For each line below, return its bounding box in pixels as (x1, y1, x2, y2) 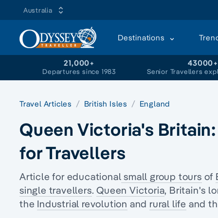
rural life (149, 198, 187, 210)
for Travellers (19, 141, 127, 163)
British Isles (84, 99, 129, 109)
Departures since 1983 (42, 67, 117, 76)
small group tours (121, 170, 202, 182)
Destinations (118, 33, 167, 42)
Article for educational (19, 170, 122, 182)
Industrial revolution (37, 198, 128, 210)
